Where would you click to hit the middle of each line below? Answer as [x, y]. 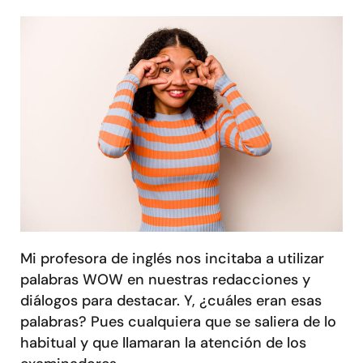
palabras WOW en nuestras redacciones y [165, 279]
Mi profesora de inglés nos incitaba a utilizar [172, 258]
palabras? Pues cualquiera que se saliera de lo [178, 321]
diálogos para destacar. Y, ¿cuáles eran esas [171, 300]
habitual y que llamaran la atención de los [163, 342]
